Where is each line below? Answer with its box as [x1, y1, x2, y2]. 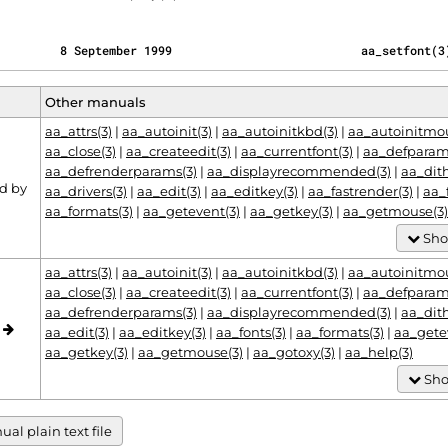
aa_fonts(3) [216, 324, 286, 340]
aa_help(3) [345, 344, 413, 360]
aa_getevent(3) [143, 203, 240, 219]
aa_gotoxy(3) [253, 344, 335, 360]
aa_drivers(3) [45, 183, 127, 199]
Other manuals [45, 94, 146, 110]
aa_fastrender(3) [308, 183, 413, 199]
